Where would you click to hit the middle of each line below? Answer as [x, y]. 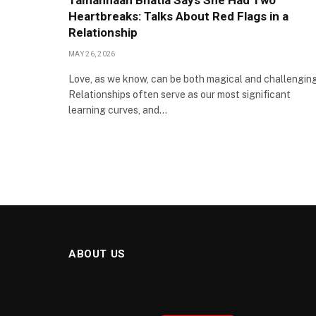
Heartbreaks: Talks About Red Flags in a [178, 17]
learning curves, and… [118, 110]
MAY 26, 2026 [92, 54]
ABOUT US [97, 254]
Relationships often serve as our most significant [180, 95]
